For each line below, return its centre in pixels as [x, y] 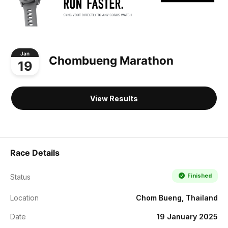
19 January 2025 [187, 216]
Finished [199, 175]
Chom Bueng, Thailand [177, 197]
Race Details [35, 152]
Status [20, 177]
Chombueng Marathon [111, 61]
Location [24, 197]
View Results [114, 98]
